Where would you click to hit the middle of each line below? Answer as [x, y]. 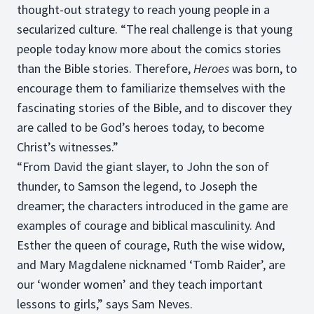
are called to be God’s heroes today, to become [141, 127]
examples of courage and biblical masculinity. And [146, 225]
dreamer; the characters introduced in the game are [152, 206]
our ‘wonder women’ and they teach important [140, 284]
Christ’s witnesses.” [68, 147]
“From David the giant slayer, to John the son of [143, 166]
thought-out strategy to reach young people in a [143, 9]
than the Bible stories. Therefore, [105, 68]
